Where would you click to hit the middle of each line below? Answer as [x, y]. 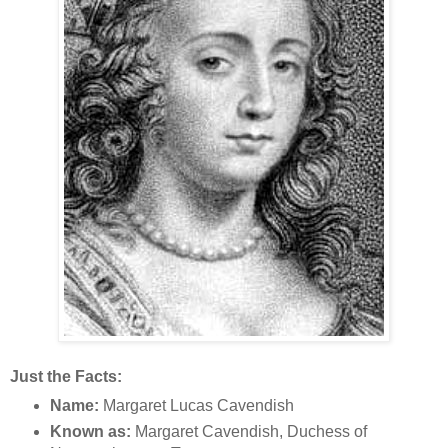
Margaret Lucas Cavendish [196, 405]
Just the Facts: [66, 376]
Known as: [90, 431]
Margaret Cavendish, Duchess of [248, 431]
